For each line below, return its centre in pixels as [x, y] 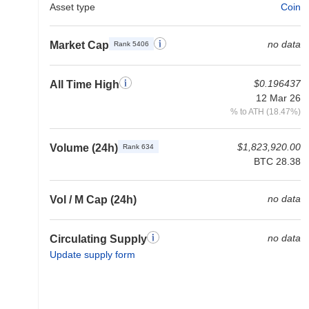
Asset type [72, 7]
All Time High [84, 84]
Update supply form [92, 255]
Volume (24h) [84, 148]
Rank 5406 [131, 44]
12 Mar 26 [278, 98]
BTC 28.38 [277, 161]
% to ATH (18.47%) [266, 111]
